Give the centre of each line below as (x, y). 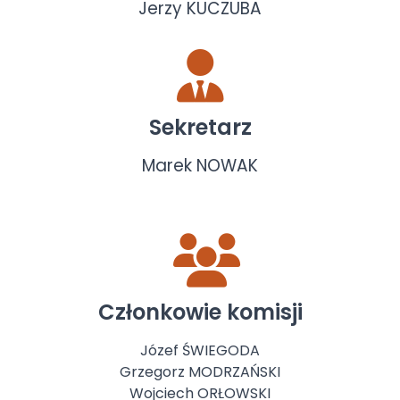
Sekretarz (200, 128)
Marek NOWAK (200, 166)
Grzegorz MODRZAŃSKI (200, 372)
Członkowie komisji (200, 312)
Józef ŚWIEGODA (200, 351)
